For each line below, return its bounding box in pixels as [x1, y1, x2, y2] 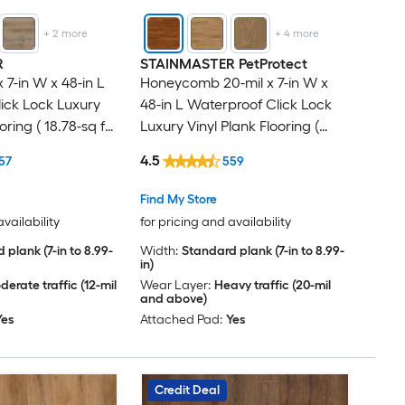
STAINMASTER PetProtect [139, 54, 307, 72]
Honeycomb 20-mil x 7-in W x [139, 73, 328, 91]
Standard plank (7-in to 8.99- [181, 243, 344, 259]
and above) [139, 291, 207, 307]
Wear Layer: [139, 278, 211, 294]
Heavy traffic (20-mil [213, 278, 331, 294]
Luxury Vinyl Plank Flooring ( [139, 117, 319, 135]
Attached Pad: [139, 312, 222, 328]
